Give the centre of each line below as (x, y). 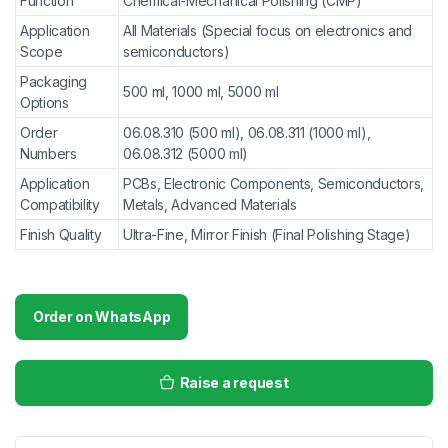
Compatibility (60, 204)
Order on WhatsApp (102, 316)
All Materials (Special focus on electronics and (267, 30)
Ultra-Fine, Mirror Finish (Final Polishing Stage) (267, 234)
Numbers (48, 153)
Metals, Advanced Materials (210, 204)
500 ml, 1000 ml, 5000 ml (201, 91)
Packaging (54, 81)
